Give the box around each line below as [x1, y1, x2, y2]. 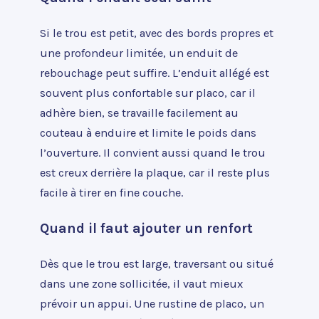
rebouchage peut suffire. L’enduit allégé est [40, 66, 269, 80]
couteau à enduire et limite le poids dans [40, 125, 256, 140]
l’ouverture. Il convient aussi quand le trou [40, 145, 266, 159]
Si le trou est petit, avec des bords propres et [40, 26, 273, 40]
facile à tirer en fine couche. [40, 185, 183, 199]
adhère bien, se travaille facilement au [40, 105, 239, 120]
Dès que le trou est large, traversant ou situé [40, 256, 273, 271]
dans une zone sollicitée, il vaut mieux [40, 276, 243, 291]
